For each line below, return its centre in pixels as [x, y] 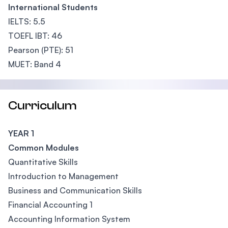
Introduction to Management [63, 176]
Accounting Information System [69, 219]
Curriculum [42, 106]
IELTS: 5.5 [27, 21]
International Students [53, 7]
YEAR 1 [21, 133]
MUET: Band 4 [35, 64]
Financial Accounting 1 [50, 205]
